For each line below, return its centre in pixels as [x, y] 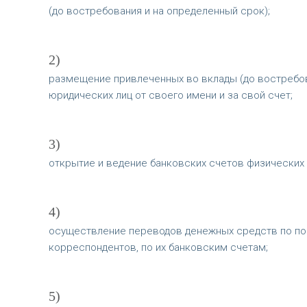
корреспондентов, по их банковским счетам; [158, 248]
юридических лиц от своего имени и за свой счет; [170, 96]
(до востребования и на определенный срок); [159, 11]
